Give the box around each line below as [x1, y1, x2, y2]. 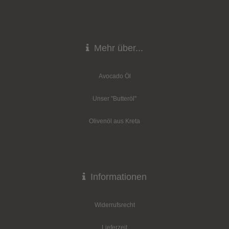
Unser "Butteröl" [93, 95, 136, 102]
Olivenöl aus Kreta [89, 118, 140, 125]
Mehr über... [91, 43, 143, 53]
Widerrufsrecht [94, 201, 135, 209]
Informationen [88, 172, 147, 182]
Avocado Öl [98, 73, 131, 80]
